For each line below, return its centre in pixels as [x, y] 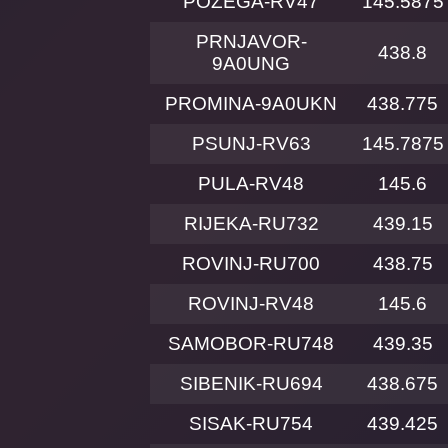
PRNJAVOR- [251, 42]
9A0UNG [251, 64]
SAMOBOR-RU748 [251, 344]
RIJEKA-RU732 [251, 224]
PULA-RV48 [251, 184]
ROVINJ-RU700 [251, 264]
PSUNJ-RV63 [251, 144]
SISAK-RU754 [251, 424]
